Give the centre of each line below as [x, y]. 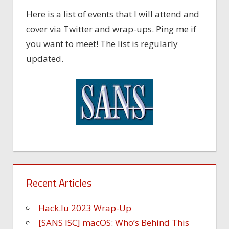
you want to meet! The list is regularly [102, 44]
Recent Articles [59, 183]
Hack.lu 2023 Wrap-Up [85, 208]
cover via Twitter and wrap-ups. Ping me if [111, 29]
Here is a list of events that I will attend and [113, 14]
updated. [45, 59]
